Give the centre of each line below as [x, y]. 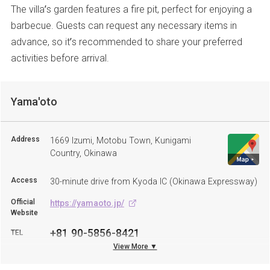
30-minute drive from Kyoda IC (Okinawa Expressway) [153, 181]
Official [23, 201]
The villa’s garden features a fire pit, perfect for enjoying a [131, 9]
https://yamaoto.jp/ [87, 202]
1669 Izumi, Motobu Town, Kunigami [120, 140]
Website [24, 212]
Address [25, 139]
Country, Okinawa [83, 152]
